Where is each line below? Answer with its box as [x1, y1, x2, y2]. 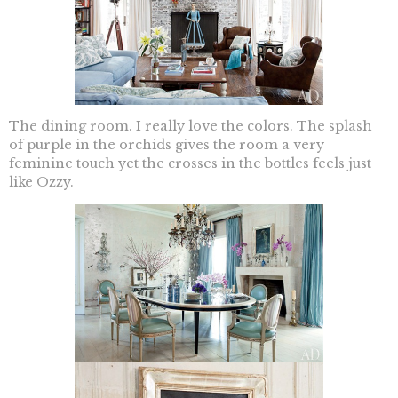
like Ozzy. [9, 174, 74, 191]
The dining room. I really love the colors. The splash [9, 118, 372, 135]
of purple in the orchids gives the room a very [9, 137, 324, 154]
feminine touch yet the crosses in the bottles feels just [9, 155, 371, 172]
